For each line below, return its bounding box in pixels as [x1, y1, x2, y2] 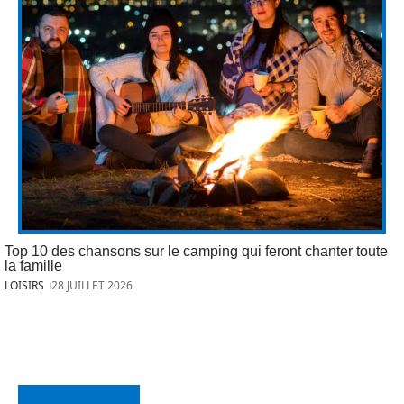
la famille [5, 257, 62, 273]
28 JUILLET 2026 [51, 277, 133, 293]
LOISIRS [5, 277, 44, 293]
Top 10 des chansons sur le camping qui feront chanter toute [5, 243, 388, 259]
